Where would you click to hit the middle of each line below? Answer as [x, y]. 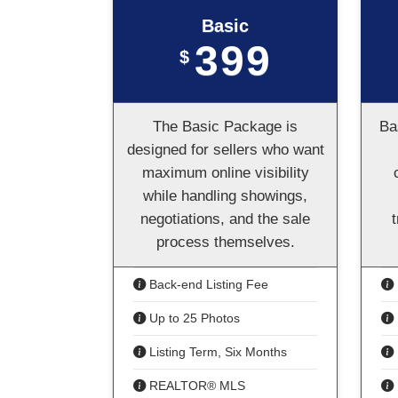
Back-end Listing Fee [207, 284]
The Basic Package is [225, 127]
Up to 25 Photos [193, 318]
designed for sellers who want [225, 150]
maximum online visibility [225, 173]
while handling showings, [225, 196]
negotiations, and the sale [225, 219]
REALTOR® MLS [195, 386]
